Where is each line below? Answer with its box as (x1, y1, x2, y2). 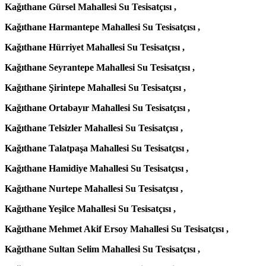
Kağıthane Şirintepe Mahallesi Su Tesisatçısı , (5, 83, 186, 93)
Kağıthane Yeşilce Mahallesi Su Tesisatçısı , (5, 204, 176, 214)
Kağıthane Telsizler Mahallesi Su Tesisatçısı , (5, 123, 183, 134)
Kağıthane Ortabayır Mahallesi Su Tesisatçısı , (5, 103, 190, 113)
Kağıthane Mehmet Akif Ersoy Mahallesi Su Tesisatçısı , (5, 224, 229, 235)
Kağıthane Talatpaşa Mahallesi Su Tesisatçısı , (5, 143, 189, 154)
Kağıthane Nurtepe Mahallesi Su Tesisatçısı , (5, 183, 183, 194)
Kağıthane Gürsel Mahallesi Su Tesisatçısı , (5, 2, 176, 12)
